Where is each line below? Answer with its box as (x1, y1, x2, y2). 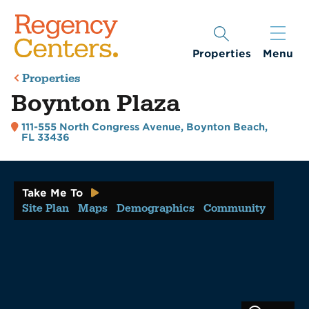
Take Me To (22, 186, 83, 199)
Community (203, 201, 266, 215)
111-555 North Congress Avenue (21, 121, 181, 133)
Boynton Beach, (186, 121, 268, 133)
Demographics (117, 201, 195, 215)
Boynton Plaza (10, 88, 180, 119)
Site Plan (22, 201, 69, 215)
